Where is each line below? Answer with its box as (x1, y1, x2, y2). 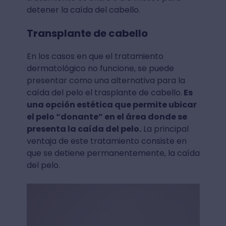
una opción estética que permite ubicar (26, 98, 197, 110)
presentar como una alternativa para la (26, 74, 185, 86)
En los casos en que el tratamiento (26, 50, 163, 62)
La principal (141, 123, 189, 135)
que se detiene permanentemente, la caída (26, 147, 200, 159)
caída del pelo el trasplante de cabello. (26, 86, 182, 98)
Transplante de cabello (26, 26, 148, 40)
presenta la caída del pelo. (26, 123, 141, 135)
